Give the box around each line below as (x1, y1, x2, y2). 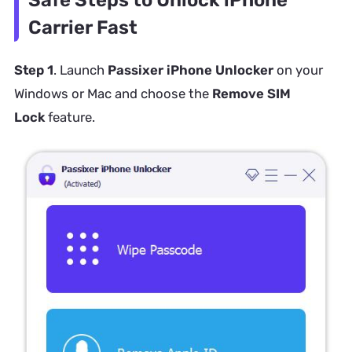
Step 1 (13, 62, 53, 79)
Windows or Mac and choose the (13, 86, 212, 102)
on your (273, 62, 323, 79)
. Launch (53, 62, 108, 79)
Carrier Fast (27, 16, 137, 38)
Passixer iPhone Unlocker (107, 62, 273, 79)
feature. (44, 109, 95, 126)
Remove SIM (211, 86, 291, 102)
